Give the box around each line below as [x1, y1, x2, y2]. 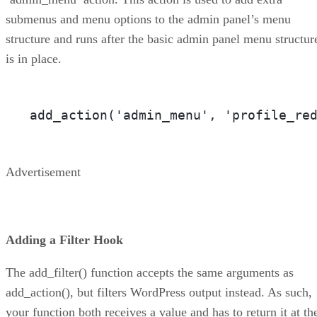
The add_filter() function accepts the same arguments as [6, 265, 294, 279]
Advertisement [6, 164, 81, 179]
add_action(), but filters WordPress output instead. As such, [6, 284, 312, 299]
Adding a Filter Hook [6, 232, 123, 247]
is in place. [6, 51, 62, 66]
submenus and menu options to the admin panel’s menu [6, 11, 291, 26]
